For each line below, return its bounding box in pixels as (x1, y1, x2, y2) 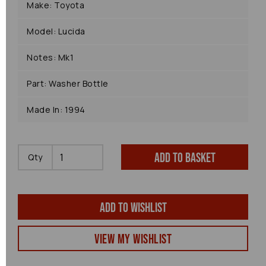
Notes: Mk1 (27, 52, 74, 63)
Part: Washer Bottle (27, 78, 109, 89)
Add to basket (154, 150, 216, 166)
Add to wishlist (99, 200, 167, 216)
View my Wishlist (94, 232, 172, 248)
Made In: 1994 (27, 104, 85, 115)
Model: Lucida (27, 26, 85, 37)
